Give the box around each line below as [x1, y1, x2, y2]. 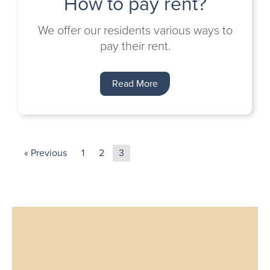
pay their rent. [99, 37, 171, 55]
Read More [112, 77, 158, 90]
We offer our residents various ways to [37, 21, 233, 39]
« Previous [24, 146, 67, 160]
